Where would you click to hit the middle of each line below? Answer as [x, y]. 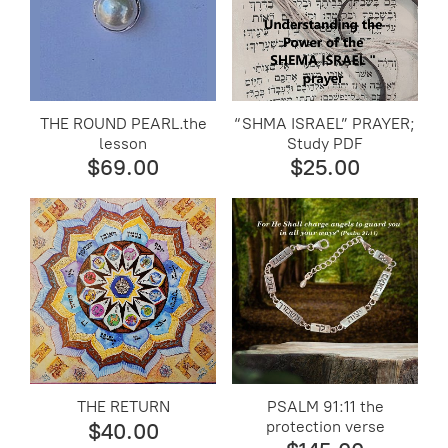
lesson [123, 144]
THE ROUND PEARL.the [123, 124]
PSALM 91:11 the [325, 406]
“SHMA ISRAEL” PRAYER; [325, 124]
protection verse [325, 426]
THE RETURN [123, 406]
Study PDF [325, 144]
